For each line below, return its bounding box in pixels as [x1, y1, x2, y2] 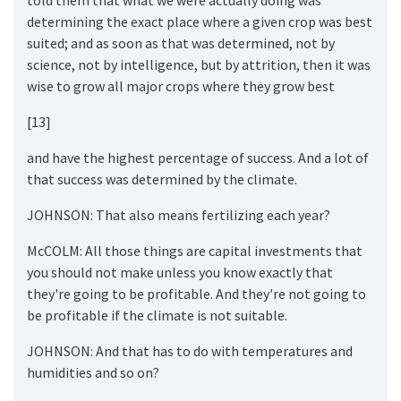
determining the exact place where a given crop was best [27, 12, 372, 30]
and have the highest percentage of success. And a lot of [27, 148, 369, 166]
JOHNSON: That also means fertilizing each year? [27, 205, 330, 224]
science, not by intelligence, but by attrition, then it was [27, 55, 371, 73]
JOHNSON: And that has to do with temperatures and [27, 341, 353, 360]
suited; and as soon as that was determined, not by [27, 33, 335, 52]
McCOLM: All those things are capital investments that [27, 241, 363, 260]
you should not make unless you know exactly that [27, 262, 333, 281]
